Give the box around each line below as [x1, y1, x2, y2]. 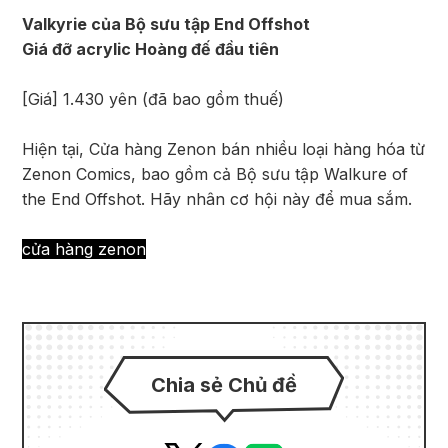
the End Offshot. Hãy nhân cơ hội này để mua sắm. [22, 189, 412, 209]
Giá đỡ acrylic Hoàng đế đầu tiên [22, 39, 279, 59]
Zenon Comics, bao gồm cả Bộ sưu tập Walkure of [22, 164, 408, 184]
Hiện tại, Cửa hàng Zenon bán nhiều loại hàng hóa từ [22, 139, 425, 159]
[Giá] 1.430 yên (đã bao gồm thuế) [22, 89, 284, 109]
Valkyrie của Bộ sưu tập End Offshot [22, 14, 310, 34]
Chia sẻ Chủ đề [151, 373, 297, 397]
